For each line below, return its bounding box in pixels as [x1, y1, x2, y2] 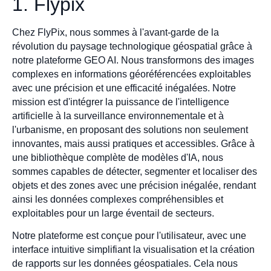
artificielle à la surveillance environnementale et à [12, 110, 224, 121]
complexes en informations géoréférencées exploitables [12, 68, 251, 79]
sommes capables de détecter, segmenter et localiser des [12, 166, 257, 177]
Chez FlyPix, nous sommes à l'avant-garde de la [12, 27, 219, 38]
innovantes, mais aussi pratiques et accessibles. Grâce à [12, 138, 255, 149]
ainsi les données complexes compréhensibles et [12, 194, 223, 204]
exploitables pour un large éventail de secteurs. [12, 207, 214, 218]
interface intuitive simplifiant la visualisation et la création [12, 244, 255, 255]
